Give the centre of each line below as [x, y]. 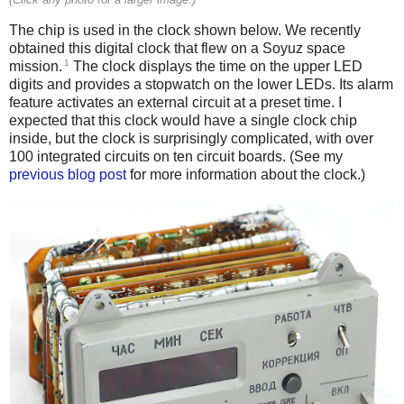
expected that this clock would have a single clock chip [183, 120]
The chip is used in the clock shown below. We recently [185, 30]
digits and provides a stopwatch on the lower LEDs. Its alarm [201, 84]
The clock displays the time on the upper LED [216, 66]
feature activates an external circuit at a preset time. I [175, 102]
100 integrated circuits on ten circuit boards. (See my [176, 156]
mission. [36, 66]
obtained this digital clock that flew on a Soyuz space [177, 48]
